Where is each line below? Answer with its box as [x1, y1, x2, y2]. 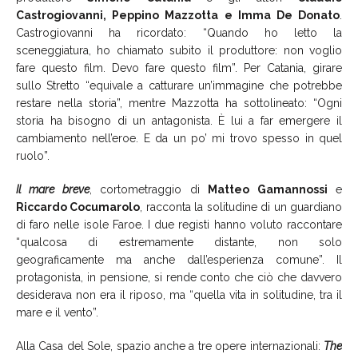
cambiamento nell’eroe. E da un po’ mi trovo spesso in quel [16, 131, 342, 145]
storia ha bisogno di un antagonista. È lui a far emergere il [16, 113, 342, 127]
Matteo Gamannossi [208, 182, 328, 196]
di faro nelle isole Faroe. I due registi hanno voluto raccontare [16, 217, 342, 231]
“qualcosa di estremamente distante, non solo [16, 235, 342, 249]
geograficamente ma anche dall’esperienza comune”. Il [16, 253, 342, 266]
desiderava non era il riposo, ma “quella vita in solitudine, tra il [16, 288, 342, 301]
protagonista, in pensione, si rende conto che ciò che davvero [16, 270, 342, 284]
